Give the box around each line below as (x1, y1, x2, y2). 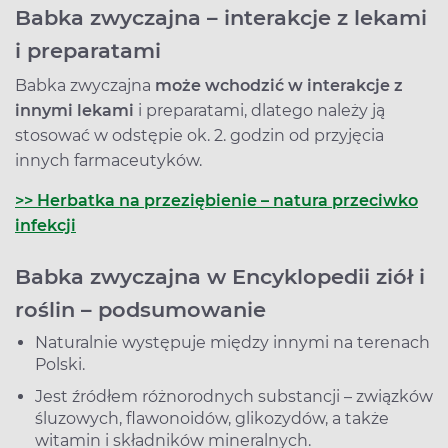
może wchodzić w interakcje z (155, 76, 403, 96)
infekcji (15, 216, 76, 236)
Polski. (35, 355, 85, 375)
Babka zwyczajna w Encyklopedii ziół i (15, 264, 425, 290)
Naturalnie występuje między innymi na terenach (35, 333, 430, 353)
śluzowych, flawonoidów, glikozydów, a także (35, 409, 389, 429)
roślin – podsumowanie (15, 297, 266, 323)
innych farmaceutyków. (15, 151, 202, 171)
